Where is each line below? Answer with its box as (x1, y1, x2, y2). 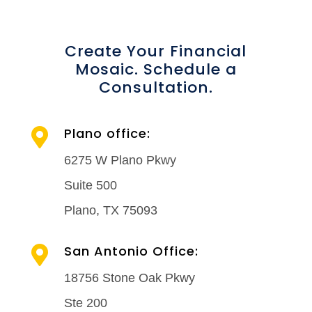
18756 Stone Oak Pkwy (63, 270, 195, 285)
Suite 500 (63, 178, 117, 192)
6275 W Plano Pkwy (63, 153, 176, 167)
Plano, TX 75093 (63, 203, 157, 217)
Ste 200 (63, 295, 107, 310)
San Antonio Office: (63, 242, 198, 260)
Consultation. (98, 76, 213, 98)
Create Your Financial (65, 40, 247, 62)
